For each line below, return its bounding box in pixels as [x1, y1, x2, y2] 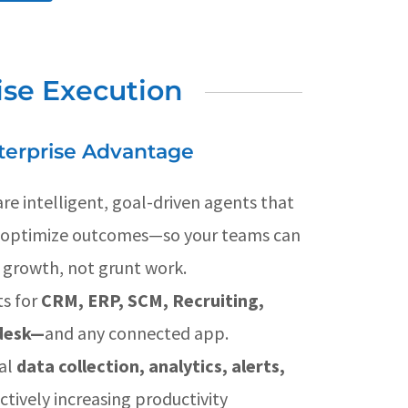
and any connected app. [45, 321, 229, 345]
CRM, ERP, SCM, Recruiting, [41, 289, 264, 312]
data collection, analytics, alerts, [16, 354, 285, 378]
